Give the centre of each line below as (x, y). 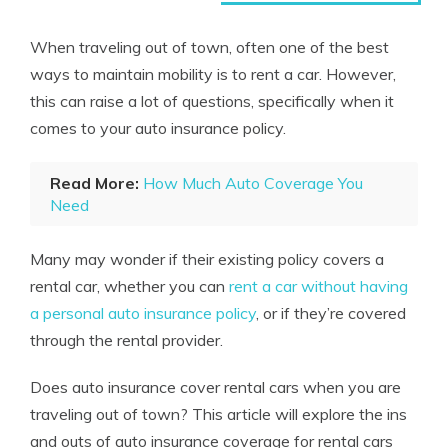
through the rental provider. (126, 340)
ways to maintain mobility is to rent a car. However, (213, 74)
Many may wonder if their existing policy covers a (207, 259)
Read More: (94, 183)
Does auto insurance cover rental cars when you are (215, 387)
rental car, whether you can (129, 286)
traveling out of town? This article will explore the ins (218, 414)
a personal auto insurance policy (143, 313)
